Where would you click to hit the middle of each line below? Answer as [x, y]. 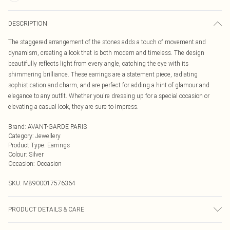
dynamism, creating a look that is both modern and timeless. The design [106, 53]
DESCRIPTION [28, 23]
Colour [17, 154]
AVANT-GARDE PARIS [57, 127]
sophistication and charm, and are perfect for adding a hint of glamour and [109, 85]
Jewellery [48, 136]
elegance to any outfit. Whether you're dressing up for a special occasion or [109, 96]
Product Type [26, 145]
